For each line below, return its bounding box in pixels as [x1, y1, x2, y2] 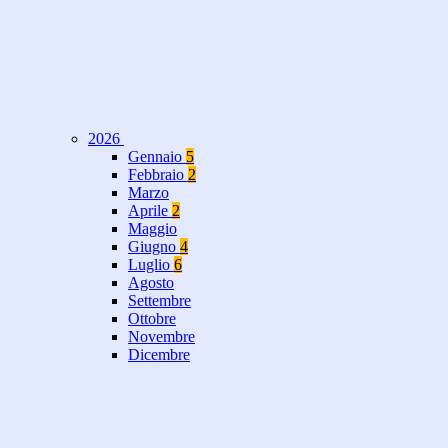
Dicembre [128, 346, 190, 364]
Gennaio [128, 148, 186, 166]
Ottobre [128, 310, 176, 328]
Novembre [128, 328, 195, 346]
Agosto [128, 274, 174, 292]
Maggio [128, 220, 177, 238]
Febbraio [128, 166, 188, 184]
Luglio [128, 256, 174, 274]
